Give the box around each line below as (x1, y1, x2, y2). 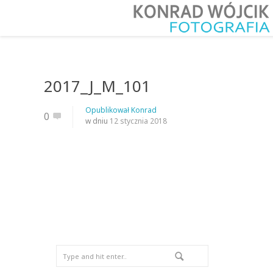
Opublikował (85, 105, 131, 115)
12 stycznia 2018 (110, 116, 167, 126)
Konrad (131, 105, 157, 115)
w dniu (85, 116, 110, 126)
